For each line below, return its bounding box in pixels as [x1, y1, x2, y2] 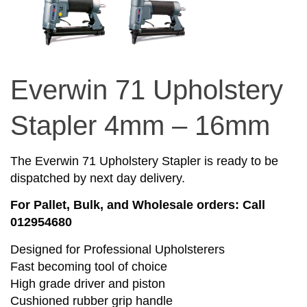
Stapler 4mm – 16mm [10, 110, 270, 140]
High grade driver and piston [10, 276, 165, 291]
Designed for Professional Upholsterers [10, 242, 225, 256]
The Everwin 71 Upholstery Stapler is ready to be [10, 153, 278, 168]
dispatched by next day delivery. [10, 171, 185, 185]
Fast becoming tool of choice [10, 259, 167, 273]
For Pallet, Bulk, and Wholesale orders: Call [10, 198, 265, 212]
